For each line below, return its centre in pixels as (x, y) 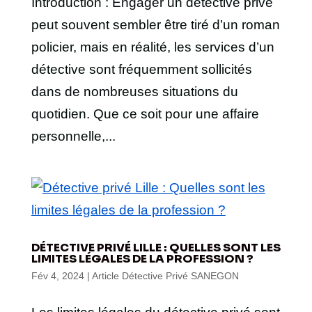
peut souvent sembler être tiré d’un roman (155, 25)
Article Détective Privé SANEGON (165, 276)
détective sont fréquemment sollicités (141, 69)
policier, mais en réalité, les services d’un (153, 47)
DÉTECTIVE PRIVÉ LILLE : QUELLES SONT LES (156, 248)
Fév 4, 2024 (57, 276)
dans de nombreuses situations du (134, 92)
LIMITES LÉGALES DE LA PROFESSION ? (142, 259)
